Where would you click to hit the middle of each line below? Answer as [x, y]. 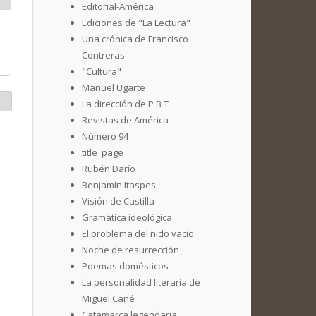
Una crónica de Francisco [135, 39]
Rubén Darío [109, 169]
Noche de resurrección [130, 250]
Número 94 [105, 136]
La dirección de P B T [125, 104]
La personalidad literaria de [141, 282]
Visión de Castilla [118, 201]
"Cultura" [102, 71]
